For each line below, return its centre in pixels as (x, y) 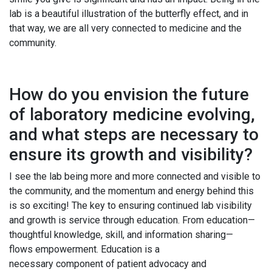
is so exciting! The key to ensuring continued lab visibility (131, 206)
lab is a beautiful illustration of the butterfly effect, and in (129, 14)
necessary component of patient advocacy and (108, 264)
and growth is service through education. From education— (132, 220)
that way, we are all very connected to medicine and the (125, 29)
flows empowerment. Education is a (84, 250)
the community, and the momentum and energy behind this (131, 191)
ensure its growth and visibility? (135, 155)
